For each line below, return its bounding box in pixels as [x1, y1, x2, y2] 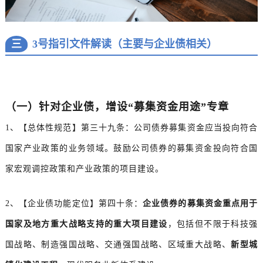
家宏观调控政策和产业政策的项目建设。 [5, 164, 164, 174]
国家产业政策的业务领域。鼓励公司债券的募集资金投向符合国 [5, 144, 258, 153]
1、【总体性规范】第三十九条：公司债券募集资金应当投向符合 [5, 123, 258, 133]
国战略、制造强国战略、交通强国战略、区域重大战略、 [5, 240, 231, 249]
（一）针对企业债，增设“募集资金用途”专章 [5, 101, 229, 113]
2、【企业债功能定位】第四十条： [5, 199, 143, 208]
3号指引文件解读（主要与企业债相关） [32, 38, 217, 50]
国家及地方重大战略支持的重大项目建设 [5, 220, 168, 229]
